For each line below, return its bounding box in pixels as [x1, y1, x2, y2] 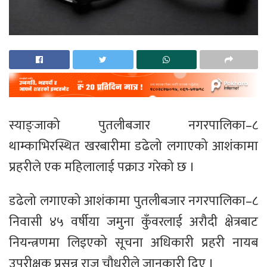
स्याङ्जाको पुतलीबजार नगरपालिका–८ [9, 114, 258, 137]
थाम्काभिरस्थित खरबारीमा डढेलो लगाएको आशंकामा [9, 135, 258, 158]
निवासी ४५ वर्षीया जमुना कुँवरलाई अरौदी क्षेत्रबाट [9, 211, 258, 234]
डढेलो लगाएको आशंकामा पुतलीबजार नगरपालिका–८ [9, 190, 258, 213]
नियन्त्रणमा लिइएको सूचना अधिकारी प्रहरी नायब [9, 232, 258, 254]
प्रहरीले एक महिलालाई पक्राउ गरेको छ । [9, 156, 195, 179]
